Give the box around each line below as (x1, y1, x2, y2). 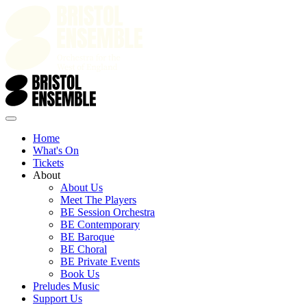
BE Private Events (60, 256, 140, 268)
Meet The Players (60, 194, 136, 206)
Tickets (33, 157, 64, 169)
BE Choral (60, 243, 107, 256)
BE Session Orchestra (60, 206, 155, 219)
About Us (60, 182, 103, 194)
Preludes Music (33, 280, 99, 293)
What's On (33, 145, 79, 157)
